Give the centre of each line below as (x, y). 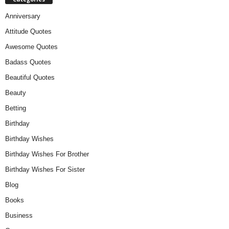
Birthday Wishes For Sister (45, 169)
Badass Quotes (28, 62)
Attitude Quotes (28, 31)
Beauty (16, 93)
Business (19, 215)
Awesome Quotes (31, 47)
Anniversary (23, 16)
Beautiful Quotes (30, 77)
